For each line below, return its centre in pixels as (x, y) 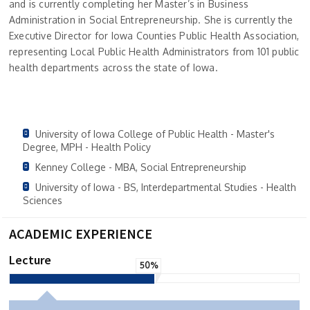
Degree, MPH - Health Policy (87, 147)
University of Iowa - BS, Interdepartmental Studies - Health (166, 187)
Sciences (43, 200)
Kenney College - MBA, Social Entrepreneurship (141, 167)
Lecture (30, 259)
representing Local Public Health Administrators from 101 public (154, 51)
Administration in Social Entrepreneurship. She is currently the (151, 19)
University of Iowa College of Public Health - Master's (155, 134)
